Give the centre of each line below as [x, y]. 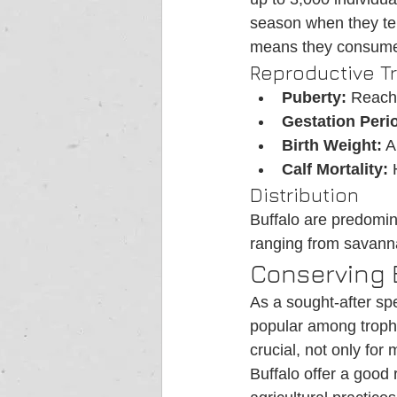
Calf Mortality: [335, 170]
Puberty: [314, 98]
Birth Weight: [332, 146]
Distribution [304, 195]
